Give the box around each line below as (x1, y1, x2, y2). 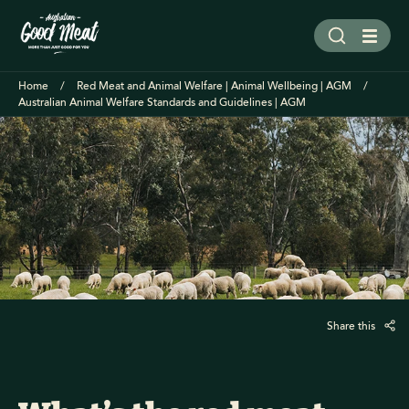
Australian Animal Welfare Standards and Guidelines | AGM (18, 94, 306, 111)
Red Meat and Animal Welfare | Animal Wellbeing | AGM (77, 78, 351, 95)
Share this (327, 318, 378, 335)
